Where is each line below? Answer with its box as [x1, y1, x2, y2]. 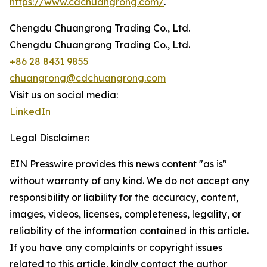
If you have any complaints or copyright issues [10, 241, 222, 253]
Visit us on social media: [10, 89, 118, 101]
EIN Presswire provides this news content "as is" [10, 158, 227, 170]
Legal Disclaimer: [10, 132, 89, 144]
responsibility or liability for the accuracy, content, [10, 191, 238, 203]
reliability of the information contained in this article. [10, 225, 249, 237]
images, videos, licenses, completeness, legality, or [10, 208, 241, 220]
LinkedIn [10, 105, 51, 117]
